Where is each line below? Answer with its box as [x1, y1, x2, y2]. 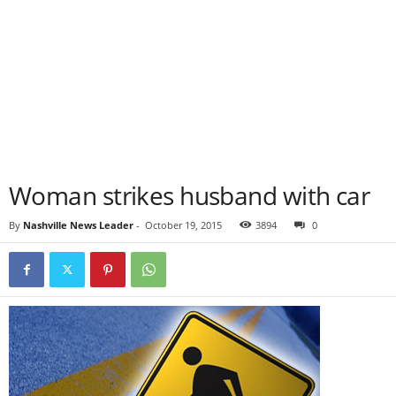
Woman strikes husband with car [9, 179, 370, 212]
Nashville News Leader [23, 218, 133, 232]
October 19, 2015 [145, 218, 222, 232]
